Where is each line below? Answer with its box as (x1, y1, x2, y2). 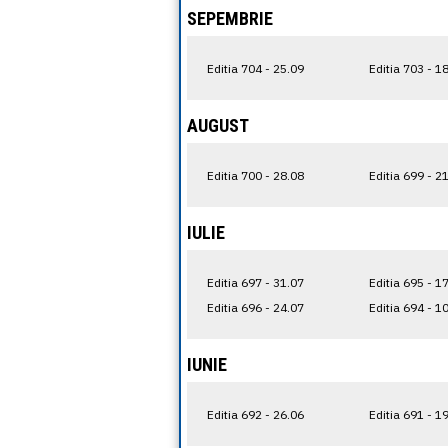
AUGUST (187, 115, 249, 136)
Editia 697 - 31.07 (206, 274, 304, 290)
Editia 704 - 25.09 (206, 60, 304, 76)
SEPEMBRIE (187, 8, 273, 29)
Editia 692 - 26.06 (206, 406, 304, 422)
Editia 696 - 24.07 (206, 299, 304, 315)
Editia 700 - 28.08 (206, 167, 304, 183)
